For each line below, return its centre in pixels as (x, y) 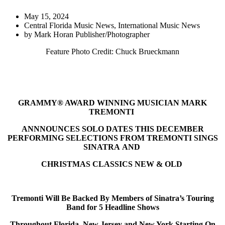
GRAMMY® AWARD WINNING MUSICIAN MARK (113, 102)
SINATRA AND (113, 147)
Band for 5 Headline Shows (113, 207)
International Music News (159, 25)
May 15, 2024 (46, 16)
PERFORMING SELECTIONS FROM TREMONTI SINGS (113, 138)
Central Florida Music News (69, 25)
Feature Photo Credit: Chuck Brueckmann (113, 51)
